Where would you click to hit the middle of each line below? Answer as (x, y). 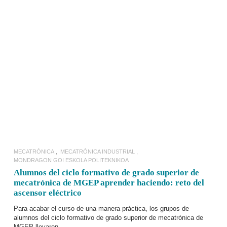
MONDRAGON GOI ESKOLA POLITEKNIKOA (71, 160)
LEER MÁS (113, 52)
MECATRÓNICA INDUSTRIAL (98, 152)
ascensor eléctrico (48, 193)
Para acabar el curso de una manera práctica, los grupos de (101, 209)
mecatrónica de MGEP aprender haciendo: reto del (109, 183)
